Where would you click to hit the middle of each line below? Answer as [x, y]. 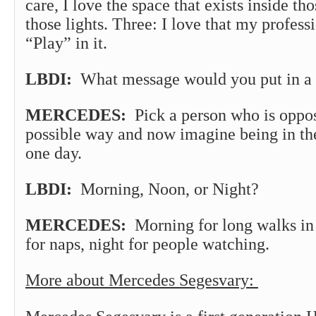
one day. [54, 153]
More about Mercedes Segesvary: [142, 280]
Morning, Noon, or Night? [168, 189]
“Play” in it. [66, 43]
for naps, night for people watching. [147, 244]
